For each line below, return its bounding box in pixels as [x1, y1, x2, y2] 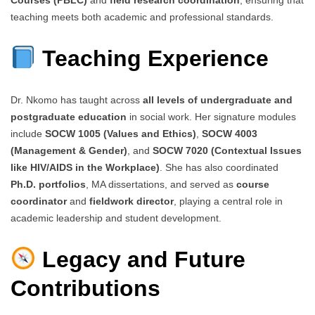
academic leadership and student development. [11, 212, 221, 224]
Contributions [11, 275, 160, 301]
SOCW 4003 [202, 128, 257, 140]
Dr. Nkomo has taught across [11, 94, 143, 106]
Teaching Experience [36, 45, 269, 71]
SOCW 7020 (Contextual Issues [153, 145, 302, 157]
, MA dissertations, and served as [86, 179, 236, 191]
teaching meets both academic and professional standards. [11, 11, 274, 22]
